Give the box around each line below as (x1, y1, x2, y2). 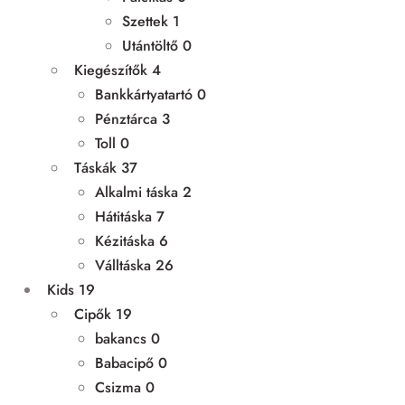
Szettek (122, 10, 168, 32)
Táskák (74, 156, 117, 178)
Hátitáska (95, 205, 152, 227)
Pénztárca (95, 108, 157, 129)
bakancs (95, 327, 146, 349)
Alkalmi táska (95, 181, 178, 202)
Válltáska (95, 254, 151, 276)
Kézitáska (95, 230, 155, 251)
